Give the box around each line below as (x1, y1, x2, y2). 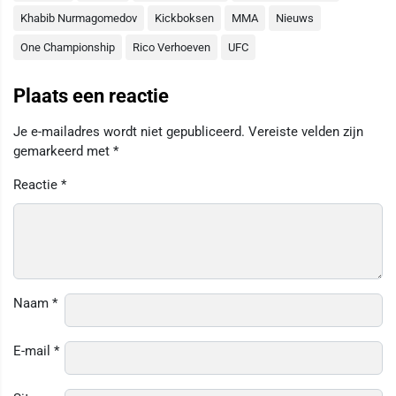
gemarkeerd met (13, 142, 113, 159)
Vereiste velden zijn (248, 123, 363, 140)
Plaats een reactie (13, 85, 169, 108)
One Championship (20, 41, 115, 55)
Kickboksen (155, 11, 214, 26)
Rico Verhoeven (133, 41, 210, 55)
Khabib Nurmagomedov (20, 11, 137, 26)
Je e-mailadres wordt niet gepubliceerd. (13, 123, 245, 140)
